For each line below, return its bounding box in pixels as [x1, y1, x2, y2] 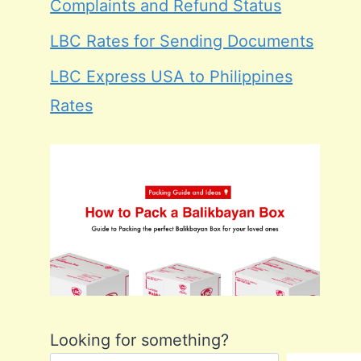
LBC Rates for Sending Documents [50, 31, 314, 51]
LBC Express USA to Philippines [50, 66, 293, 86]
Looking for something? [50, 330, 230, 350]
